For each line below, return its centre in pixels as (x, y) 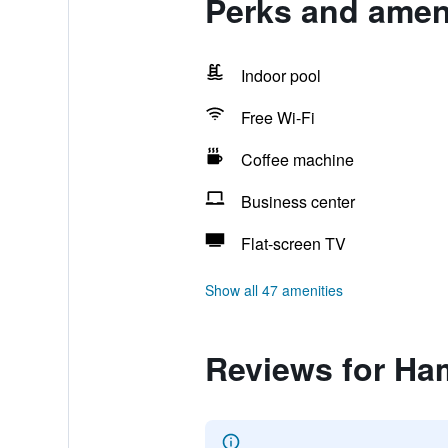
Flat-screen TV (293, 243)
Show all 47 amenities (273, 290)
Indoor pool (280, 75)
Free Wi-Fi (277, 117)
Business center (297, 201)
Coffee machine (297, 159)
